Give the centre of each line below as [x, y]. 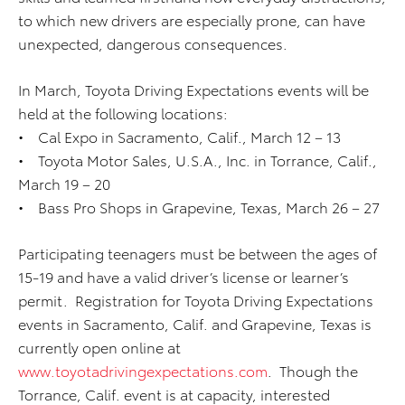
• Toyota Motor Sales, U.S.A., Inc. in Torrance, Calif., [198, 160]
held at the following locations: [123, 113]
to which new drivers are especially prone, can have [192, 19]
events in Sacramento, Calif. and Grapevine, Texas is [195, 323]
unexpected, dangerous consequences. [153, 43]
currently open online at [99, 347]
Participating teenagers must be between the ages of [198, 253]
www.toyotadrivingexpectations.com [143, 370]
